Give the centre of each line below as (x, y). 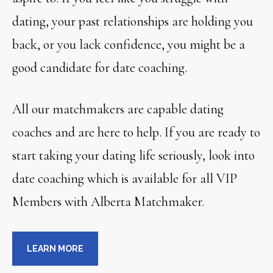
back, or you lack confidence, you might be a (129, 45)
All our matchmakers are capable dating (118, 109)
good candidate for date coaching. (100, 68)
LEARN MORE (55, 249)
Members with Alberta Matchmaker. (108, 202)
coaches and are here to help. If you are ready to (136, 133)
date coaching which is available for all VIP (125, 179)
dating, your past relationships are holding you (133, 22)
